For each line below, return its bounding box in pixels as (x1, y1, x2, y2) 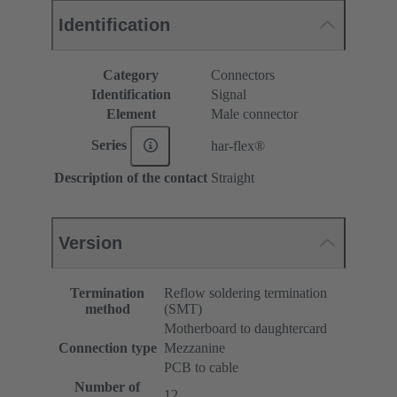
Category (103, 67, 159, 83)
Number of (74, 379, 140, 395)
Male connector (211, 106, 298, 122)
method (84, 301, 130, 317)
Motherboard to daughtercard (164, 321, 327, 337)
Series (90, 136, 130, 152)
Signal (211, 87, 246, 103)
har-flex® (211, 138, 265, 154)
